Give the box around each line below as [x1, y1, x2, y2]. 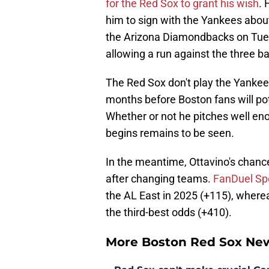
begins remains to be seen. [106, 127, 234, 140]
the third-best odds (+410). [106, 206, 232, 219]
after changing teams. [106, 172, 213, 186]
